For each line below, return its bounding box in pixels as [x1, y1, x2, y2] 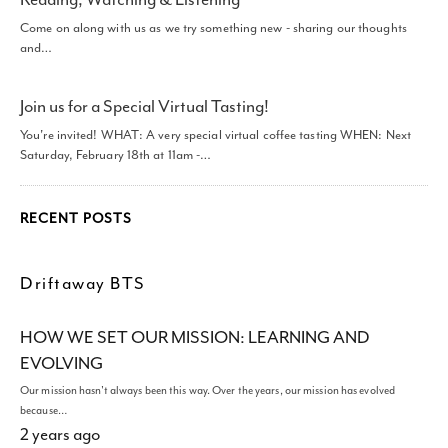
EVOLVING [20, 352, 103, 375]
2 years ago [20, 423, 100, 446]
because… [20, 403, 67, 419]
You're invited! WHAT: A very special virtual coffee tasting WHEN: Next [20, 126, 412, 144]
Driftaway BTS [20, 272, 146, 295]
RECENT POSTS [20, 210, 132, 228]
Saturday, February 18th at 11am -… [20, 146, 212, 164]
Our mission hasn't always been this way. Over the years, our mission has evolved [20, 383, 396, 399]
